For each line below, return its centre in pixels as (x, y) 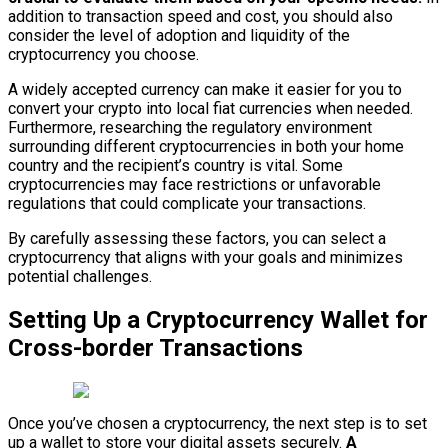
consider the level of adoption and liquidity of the (179, 35)
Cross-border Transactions (155, 347)
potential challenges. (80, 276)
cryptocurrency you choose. (103, 54)
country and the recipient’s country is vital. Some (175, 165)
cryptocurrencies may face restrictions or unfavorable (194, 184)
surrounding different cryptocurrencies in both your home (206, 146)
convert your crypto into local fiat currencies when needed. (210, 108)
